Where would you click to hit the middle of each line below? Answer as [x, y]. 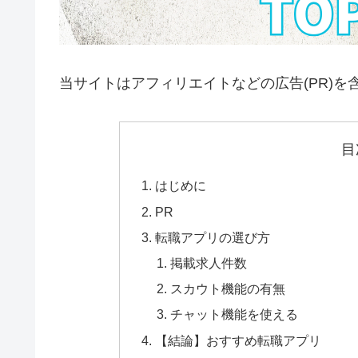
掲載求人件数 [209, 263]
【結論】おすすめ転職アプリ [238, 340]
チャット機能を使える [235, 314]
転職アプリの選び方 [212, 237]
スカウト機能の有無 [228, 289]
